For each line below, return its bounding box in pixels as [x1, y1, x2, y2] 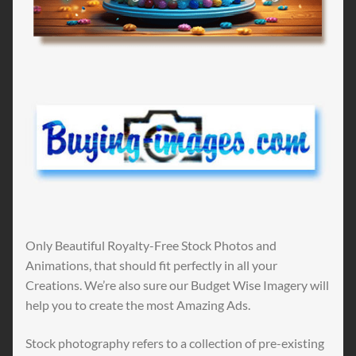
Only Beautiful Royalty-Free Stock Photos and [25, 238, 277, 253]
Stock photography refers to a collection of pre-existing [25, 335, 324, 350]
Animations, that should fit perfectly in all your [25, 257, 277, 273]
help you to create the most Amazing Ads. [25, 297, 250, 313]
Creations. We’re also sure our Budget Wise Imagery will [25, 277, 329, 293]
